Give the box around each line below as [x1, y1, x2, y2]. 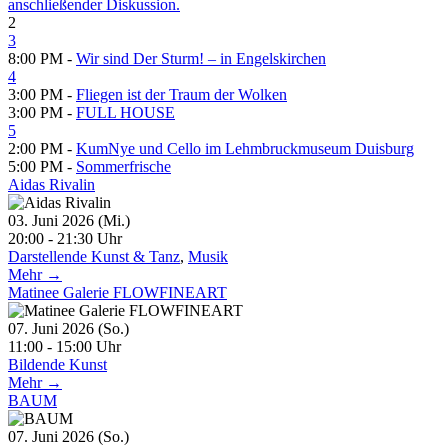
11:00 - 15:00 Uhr [8, 337, 121, 355]
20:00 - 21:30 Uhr [8, 229, 122, 247]
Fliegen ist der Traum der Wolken [76, 85, 287, 103]
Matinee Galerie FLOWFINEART [8, 283, 227, 301]
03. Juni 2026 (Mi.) [8, 211, 146, 229]
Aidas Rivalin [8, 175, 95, 193]
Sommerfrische [76, 157, 171, 175]
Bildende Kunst [8, 355, 107, 373]
